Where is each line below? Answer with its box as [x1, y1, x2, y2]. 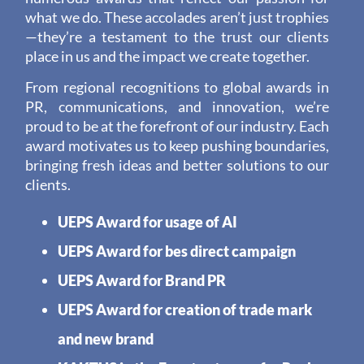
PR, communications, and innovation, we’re [25, 98, 330, 116]
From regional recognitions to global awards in [25, 79, 330, 97]
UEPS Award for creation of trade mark [58, 300, 313, 318]
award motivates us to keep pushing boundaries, [25, 137, 330, 155]
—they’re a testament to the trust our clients [25, 28, 330, 46]
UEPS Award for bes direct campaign [58, 241, 297, 260]
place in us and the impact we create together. [25, 48, 310, 66]
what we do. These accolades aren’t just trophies [25, 9, 330, 27]
